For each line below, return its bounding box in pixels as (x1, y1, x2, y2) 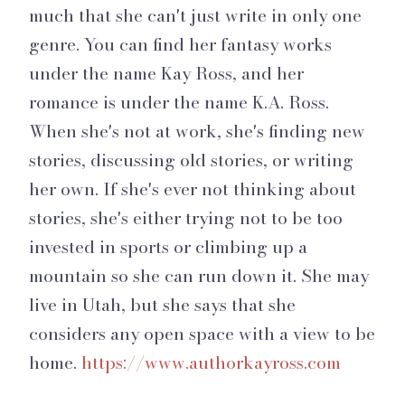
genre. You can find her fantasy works (29, 30, 332, 58)
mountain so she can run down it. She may (29, 261, 369, 289)
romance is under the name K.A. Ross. (29, 88, 329, 116)
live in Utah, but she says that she (29, 290, 296, 318)
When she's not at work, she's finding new (29, 117, 365, 145)
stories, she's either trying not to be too (29, 203, 343, 231)
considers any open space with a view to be (29, 319, 375, 347)
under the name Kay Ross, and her (29, 59, 304, 87)
